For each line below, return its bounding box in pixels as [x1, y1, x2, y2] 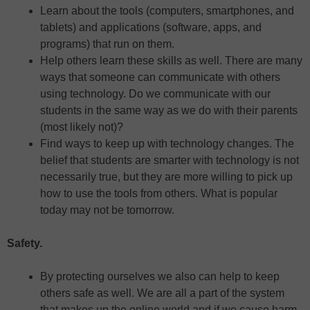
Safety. [7, 237, 42, 249]
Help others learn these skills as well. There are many [40, 54, 302, 66]
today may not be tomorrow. [40, 203, 174, 216]
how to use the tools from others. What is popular [40, 187, 277, 199]
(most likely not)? [40, 120, 123, 133]
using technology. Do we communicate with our [40, 87, 271, 100]
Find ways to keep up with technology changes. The [40, 137, 294, 149]
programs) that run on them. [40, 37, 174, 50]
